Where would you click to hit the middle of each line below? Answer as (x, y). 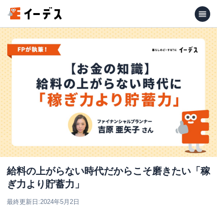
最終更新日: (23, 201)
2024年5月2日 (60, 201)
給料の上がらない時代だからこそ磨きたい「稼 (108, 171)
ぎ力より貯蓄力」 (46, 184)
